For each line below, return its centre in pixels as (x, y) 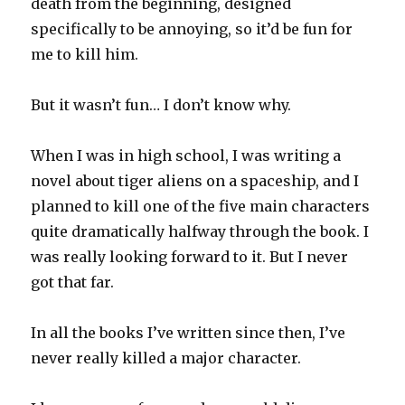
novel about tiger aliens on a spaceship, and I (195, 181)
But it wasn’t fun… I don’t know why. (161, 105)
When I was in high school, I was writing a (186, 156)
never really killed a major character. (166, 358)
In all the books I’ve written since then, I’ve (188, 333)
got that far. (73, 283)
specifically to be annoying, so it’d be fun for (192, 29)
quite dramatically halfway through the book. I (200, 232)
